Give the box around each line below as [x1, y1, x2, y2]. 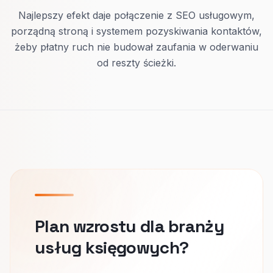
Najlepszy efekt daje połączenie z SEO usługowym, [18, 9, 255, 21]
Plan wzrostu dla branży [35, 215, 224, 237]
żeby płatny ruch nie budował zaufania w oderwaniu [15, 41, 258, 53]
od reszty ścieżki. [97, 57, 176, 69]
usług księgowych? [35, 236, 189, 258]
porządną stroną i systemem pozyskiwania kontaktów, [11, 25, 262, 37]
